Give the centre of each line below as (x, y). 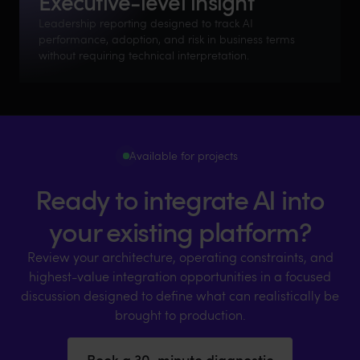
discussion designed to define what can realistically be (180, 295)
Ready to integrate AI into (180, 198)
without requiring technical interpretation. (144, 55)
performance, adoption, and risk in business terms (167, 39)
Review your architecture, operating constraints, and (180, 256)
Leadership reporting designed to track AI (146, 22)
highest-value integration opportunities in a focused (180, 276)
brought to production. (180, 314)
